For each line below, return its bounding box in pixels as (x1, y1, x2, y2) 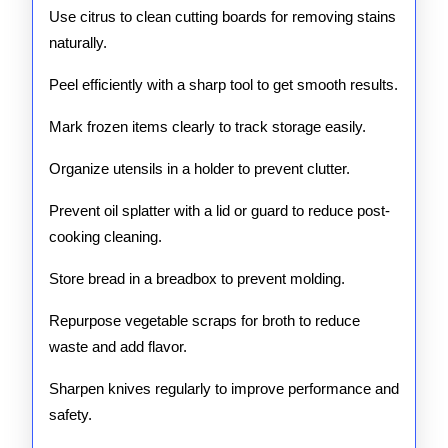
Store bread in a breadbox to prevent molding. (49, 270, 345, 287)
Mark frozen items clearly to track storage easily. (49, 118, 366, 135)
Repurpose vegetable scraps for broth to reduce (49, 312, 360, 329)
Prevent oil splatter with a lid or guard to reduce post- (49, 202, 390, 219)
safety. (49, 406, 92, 423)
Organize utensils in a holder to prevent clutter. (49, 160, 350, 177)
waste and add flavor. (49, 338, 187, 355)
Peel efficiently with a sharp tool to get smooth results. (49, 76, 398, 93)
